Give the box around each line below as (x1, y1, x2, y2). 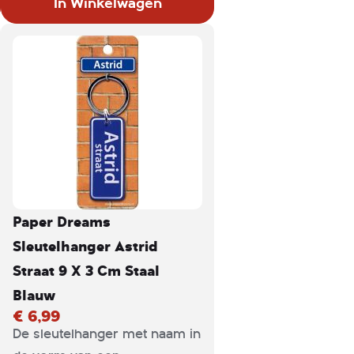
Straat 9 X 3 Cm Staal (13, 260, 160, 281)
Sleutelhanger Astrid (13, 235, 158, 256)
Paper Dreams (13, 211, 111, 232)
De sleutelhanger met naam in (13, 326, 201, 341)
